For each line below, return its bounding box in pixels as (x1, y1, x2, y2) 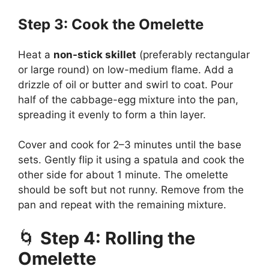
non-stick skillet (53, 48, 136, 61)
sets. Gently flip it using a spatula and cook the (18, 154, 244, 166)
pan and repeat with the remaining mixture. (18, 199, 226, 211)
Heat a (18, 48, 53, 61)
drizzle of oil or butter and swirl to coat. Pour (18, 78, 233, 91)
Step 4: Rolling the (40, 227, 195, 249)
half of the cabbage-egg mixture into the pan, (18, 93, 238, 106)
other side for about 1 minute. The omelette (18, 169, 228, 181)
